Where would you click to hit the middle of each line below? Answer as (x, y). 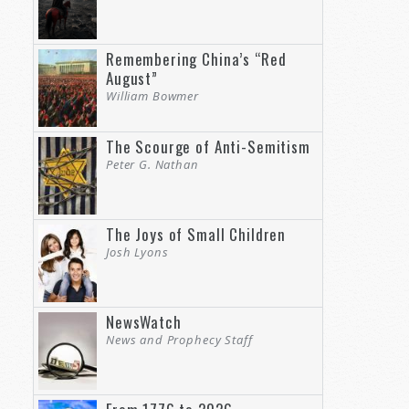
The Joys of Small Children (196, 234)
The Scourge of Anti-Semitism (208, 146)
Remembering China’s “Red (196, 58)
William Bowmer (152, 95)
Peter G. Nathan (152, 164)
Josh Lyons (137, 252)
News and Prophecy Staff (179, 339)
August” (132, 78)
